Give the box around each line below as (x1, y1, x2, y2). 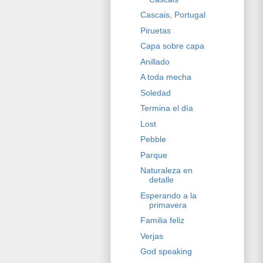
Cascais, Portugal (140, 10, 205, 20)
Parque (140, 150, 167, 160)
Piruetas (140, 25, 171, 35)
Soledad (140, 87, 171, 97)
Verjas (140, 231, 163, 241)
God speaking (140, 247, 192, 257)
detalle (149, 175, 174, 185)
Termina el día (140, 103, 193, 113)
